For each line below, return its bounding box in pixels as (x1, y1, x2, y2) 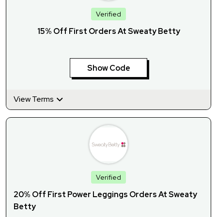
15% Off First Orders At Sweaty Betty (37, 26, 180, 37)
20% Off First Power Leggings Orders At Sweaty (14, 189, 197, 200)
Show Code (87, 63, 130, 74)
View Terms (14, 94, 55, 105)
